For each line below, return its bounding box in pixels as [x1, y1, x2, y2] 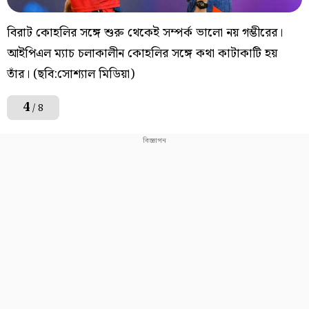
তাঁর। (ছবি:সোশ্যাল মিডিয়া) [7, 64, 134, 84]
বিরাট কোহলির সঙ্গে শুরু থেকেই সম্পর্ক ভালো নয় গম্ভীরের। [7, 23, 283, 43]
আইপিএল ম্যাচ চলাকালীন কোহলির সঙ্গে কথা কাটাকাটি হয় [7, 43, 277, 63]
